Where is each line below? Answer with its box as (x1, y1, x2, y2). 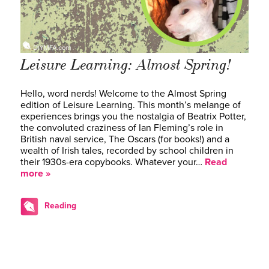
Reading (44, 200, 76, 211)
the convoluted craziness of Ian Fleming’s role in (20, 121, 223, 134)
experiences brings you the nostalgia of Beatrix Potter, (20, 110, 246, 122)
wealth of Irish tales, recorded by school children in (20, 144, 234, 157)
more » (20, 167, 50, 180)
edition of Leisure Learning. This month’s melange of (20, 98, 241, 111)
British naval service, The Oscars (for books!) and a (20, 133, 229, 145)
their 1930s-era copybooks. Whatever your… (20, 156, 205, 168)
